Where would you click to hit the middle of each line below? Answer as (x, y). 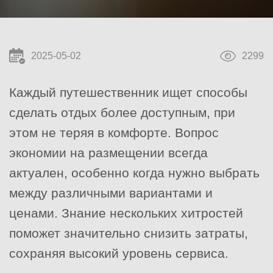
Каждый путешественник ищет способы (128, 92)
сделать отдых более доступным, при (122, 112)
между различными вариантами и (111, 193)
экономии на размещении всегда (108, 152)
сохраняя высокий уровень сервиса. (119, 253)
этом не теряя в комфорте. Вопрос (114, 132)
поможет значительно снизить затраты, (129, 233)
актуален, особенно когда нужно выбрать (134, 172)
